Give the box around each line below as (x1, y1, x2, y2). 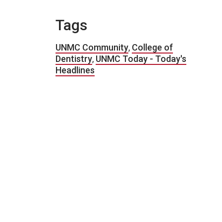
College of (132, 42, 173, 53)
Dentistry (55, 54, 92, 64)
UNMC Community (55, 42, 128, 53)
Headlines (55, 65, 95, 75)
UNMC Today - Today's (96, 54, 186, 64)
